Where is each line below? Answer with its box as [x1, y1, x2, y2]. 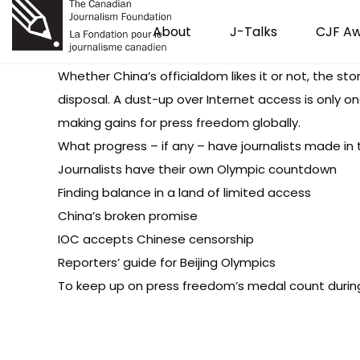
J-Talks [230, 22, 277, 41]
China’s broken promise [58, 207, 198, 224]
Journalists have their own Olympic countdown [58, 161, 337, 178]
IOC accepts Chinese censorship [58, 231, 254, 247]
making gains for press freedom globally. [58, 114, 301, 131]
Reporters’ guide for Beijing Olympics [58, 254, 276, 271]
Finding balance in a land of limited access [58, 184, 311, 201]
